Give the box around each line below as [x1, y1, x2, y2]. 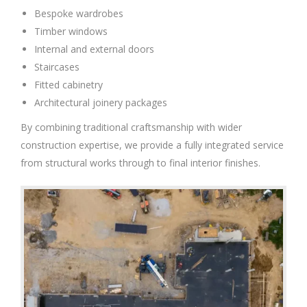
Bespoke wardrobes [34, 7, 123, 21]
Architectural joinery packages [34, 96, 167, 110]
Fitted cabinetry [34, 78, 103, 92]
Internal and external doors [34, 42, 154, 56]
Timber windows [34, 25, 108, 38]
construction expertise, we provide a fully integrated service [21, 138, 284, 152]
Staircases [34, 60, 79, 74]
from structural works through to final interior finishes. [21, 156, 260, 170]
